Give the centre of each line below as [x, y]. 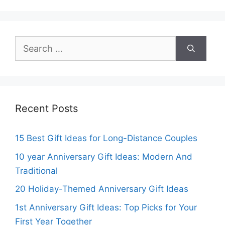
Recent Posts [46, 109]
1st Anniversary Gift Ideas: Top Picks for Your [106, 207]
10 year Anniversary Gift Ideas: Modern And [104, 156]
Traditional [36, 171]
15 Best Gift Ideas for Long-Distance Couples [106, 138]
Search [29, 43]
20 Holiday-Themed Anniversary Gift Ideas [102, 189]
